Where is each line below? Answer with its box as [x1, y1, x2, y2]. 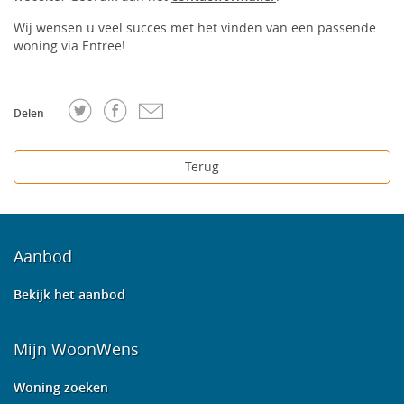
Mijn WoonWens [14, 338, 139, 360]
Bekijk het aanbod [14, 286, 125, 303]
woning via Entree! [14, 37, 129, 54]
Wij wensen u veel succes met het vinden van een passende [14, 19, 376, 36]
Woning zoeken [14, 379, 108, 396]
